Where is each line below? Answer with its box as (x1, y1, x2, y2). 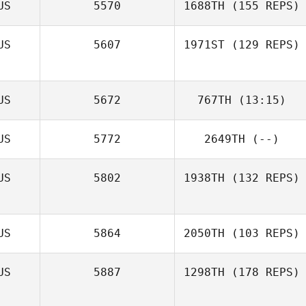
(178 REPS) (225, 266, 300, 279)
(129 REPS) (225, 38, 300, 51)
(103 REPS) (225, 227, 300, 240)
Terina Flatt (239, 16, 290, 27)
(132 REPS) (225, 171, 300, 184)
